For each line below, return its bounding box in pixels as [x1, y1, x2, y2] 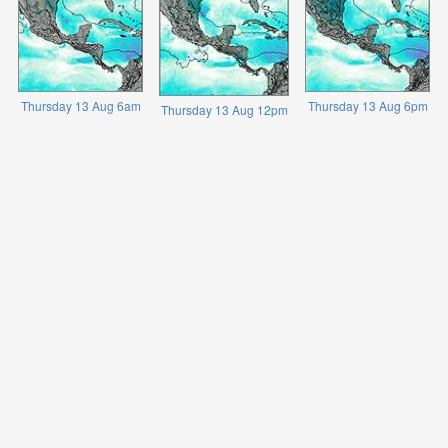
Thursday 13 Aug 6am [20, 96, 141, 114]
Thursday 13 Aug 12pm [160, 100, 288, 118]
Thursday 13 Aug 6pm [307, 96, 428, 114]
